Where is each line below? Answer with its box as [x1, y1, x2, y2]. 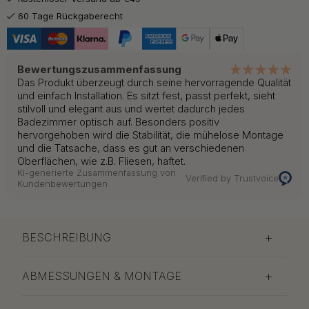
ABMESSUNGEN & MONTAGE [22, 269, 181, 283]
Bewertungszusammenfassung [17, 62, 181, 76]
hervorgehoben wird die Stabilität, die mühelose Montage [17, 128, 283, 141]
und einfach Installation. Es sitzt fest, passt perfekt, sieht [17, 88, 275, 102]
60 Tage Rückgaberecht [18, 10, 123, 21]
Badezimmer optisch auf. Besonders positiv [17, 114, 219, 128]
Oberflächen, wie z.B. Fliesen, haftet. [17, 154, 186, 168]
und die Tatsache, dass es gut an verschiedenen [17, 141, 244, 154]
